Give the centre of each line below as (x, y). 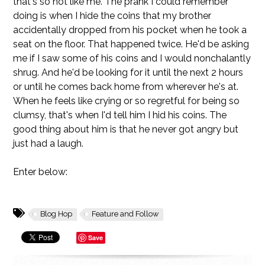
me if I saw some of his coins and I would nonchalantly (132, 58)
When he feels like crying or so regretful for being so (127, 101)
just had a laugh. (49, 143)
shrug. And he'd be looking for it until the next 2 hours (128, 72)
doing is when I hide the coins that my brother (112, 15)
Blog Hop (56, 214)
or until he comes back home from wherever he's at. (126, 86)
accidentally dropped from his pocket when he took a (130, 30)
